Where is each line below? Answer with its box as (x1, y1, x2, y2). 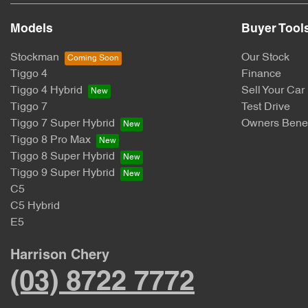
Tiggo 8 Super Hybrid (10, 151, 115, 162)
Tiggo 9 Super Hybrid (10, 168, 115, 179)
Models (10, 23, 53, 35)
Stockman (10, 52, 59, 63)
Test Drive (241, 102, 290, 113)
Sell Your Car (241, 85, 305, 96)
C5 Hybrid (10, 201, 60, 212)
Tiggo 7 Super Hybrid (10, 118, 115, 129)
